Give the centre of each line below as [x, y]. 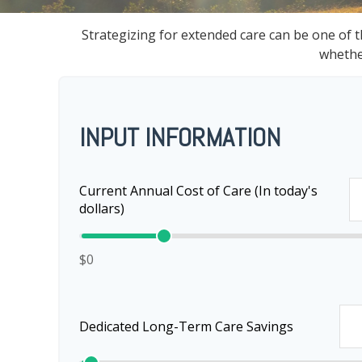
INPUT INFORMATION [180, 138]
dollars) [102, 209]
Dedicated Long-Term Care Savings [186, 327]
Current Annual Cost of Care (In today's [198, 191]
